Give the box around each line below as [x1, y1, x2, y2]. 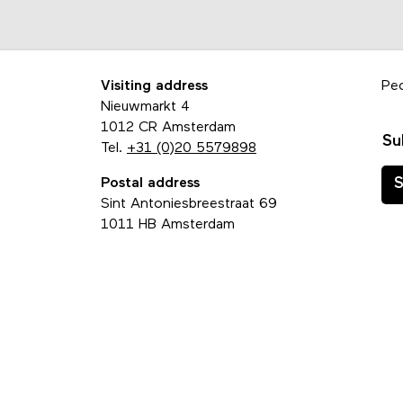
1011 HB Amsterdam [101, 218, 235, 233]
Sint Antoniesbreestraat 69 [101, 197, 277, 212]
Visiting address [101, 79, 208, 94]
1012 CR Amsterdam [101, 121, 236, 136]
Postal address [101, 176, 200, 192]
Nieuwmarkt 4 [101, 100, 190, 115]
